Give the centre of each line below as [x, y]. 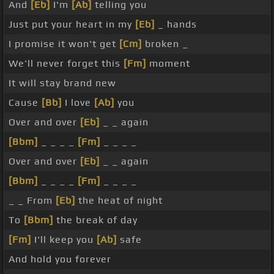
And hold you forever [60, 259]
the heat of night [119, 201]
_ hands [176, 24]
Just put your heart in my [72, 24]
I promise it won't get [64, 44]
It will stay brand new [62, 83]
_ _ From [32, 201]
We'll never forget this [66, 64]
